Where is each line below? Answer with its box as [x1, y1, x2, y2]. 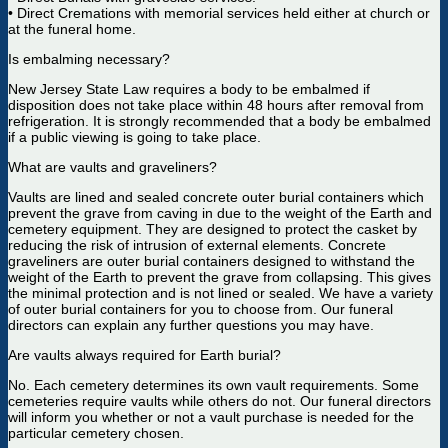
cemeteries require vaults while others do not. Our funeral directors [8, 393, 431, 409]
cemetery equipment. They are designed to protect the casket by [8, 221, 417, 237]
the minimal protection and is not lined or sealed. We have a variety [8, 285, 433, 301]
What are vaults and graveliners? [8, 159, 217, 175]
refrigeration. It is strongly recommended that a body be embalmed [8, 113, 431, 129]
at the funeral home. [8, 21, 136, 37]
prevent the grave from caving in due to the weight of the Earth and [8, 205, 432, 221]
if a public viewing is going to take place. [8, 129, 261, 145]
